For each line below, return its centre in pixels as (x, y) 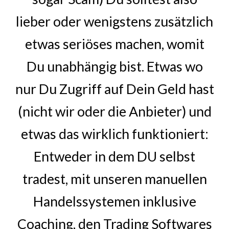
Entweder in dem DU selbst (114, 156)
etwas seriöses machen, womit (114, 44)
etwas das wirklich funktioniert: (114, 134)
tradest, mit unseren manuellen (114, 179)
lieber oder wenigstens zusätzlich (114, 21)
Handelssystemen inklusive (114, 201)
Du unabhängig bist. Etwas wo (114, 66)
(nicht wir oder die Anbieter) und (114, 111)
